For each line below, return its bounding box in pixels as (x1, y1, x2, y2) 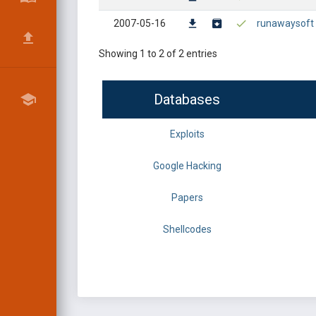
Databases (154, 91, 220, 108)
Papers (171, 192, 203, 203)
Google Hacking (152, 160, 221, 171)
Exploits (169, 128, 205, 140)
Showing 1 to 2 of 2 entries (99, 48, 217, 59)
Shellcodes (162, 224, 212, 235)
